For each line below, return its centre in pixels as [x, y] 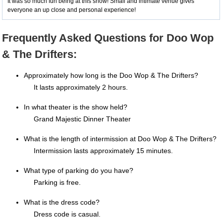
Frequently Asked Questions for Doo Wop [108, 38]
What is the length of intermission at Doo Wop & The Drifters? [120, 139]
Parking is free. [57, 182]
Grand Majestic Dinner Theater [82, 119]
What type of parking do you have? [79, 170]
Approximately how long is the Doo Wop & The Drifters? [111, 75]
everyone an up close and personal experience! [72, 10]
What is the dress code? [62, 202]
